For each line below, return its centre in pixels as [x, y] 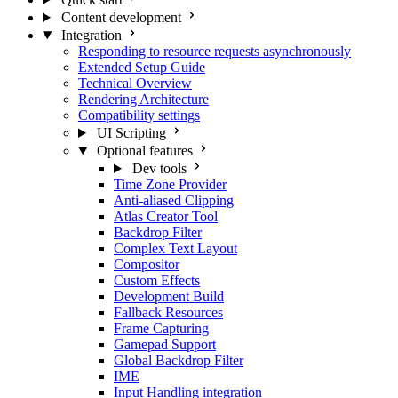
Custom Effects [157, 280]
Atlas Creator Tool [166, 216]
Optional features [144, 151]
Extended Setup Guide [142, 67]
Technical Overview [135, 83]
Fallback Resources [168, 312]
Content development [121, 17]
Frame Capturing [161, 328]
